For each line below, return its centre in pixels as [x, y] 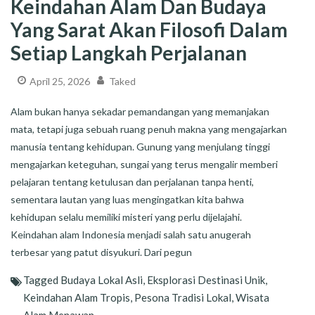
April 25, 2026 [60, 81]
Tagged [42, 280]
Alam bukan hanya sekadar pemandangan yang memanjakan [140, 112]
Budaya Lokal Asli [102, 280]
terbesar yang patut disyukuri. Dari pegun [101, 252]
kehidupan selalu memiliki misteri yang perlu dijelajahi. [126, 217]
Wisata [252, 298]
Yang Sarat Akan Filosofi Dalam [149, 29]
